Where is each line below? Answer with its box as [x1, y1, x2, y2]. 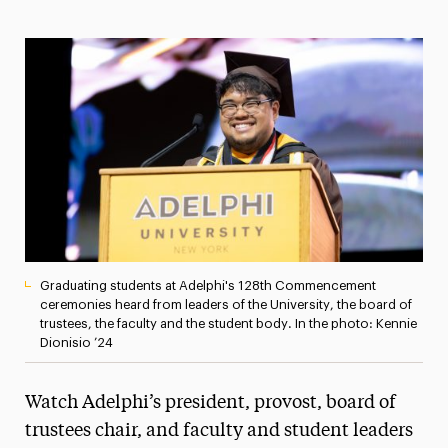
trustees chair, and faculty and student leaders [24, 421, 413, 440]
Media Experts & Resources [56, 19, 259, 34]
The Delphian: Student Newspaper [56, 148, 308, 163]
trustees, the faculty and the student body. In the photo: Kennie [39, 316, 417, 330]
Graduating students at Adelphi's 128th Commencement [39, 278, 376, 292]
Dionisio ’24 [39, 335, 113, 349]
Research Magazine [56, 105, 202, 120]
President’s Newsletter [56, 62, 226, 77]
